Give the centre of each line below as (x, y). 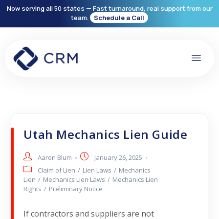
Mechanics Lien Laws (74, 180)
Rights (33, 189)
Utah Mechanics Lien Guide (106, 134)
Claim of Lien (57, 170)
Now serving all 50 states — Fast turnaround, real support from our (109, 8)
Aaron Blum (55, 158)
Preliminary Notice (76, 189)
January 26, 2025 (119, 158)
